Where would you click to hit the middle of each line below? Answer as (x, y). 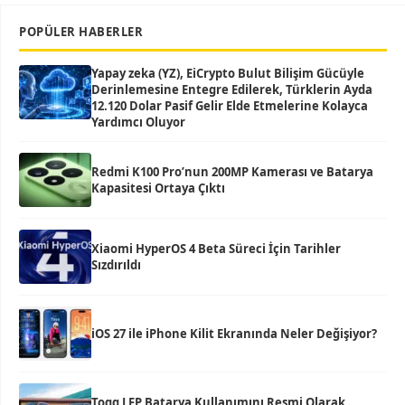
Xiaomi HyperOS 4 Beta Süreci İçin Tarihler (216, 249)
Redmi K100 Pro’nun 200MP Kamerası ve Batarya (232, 172)
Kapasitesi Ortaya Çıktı (158, 188)
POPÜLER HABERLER (81, 32)
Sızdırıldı (116, 265)
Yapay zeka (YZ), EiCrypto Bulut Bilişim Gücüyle (228, 73)
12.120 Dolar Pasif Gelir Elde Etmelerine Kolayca (230, 106)
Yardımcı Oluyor (138, 122)
